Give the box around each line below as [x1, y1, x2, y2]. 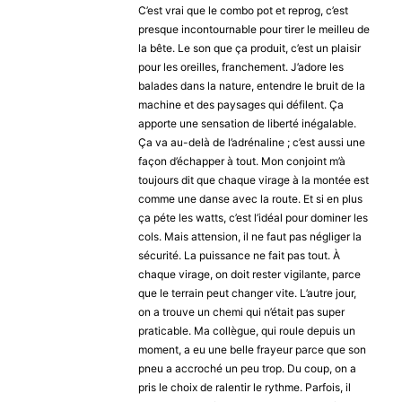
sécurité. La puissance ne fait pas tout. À [137, 248, 340, 262]
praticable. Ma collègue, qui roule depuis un [137, 323, 355, 337]
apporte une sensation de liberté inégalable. [137, 116, 356, 130]
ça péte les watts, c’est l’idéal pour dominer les [137, 210, 368, 224]
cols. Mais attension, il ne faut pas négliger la [137, 229, 362, 243]
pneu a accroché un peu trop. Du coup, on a [137, 361, 356, 375]
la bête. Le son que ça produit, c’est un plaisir [137, 40, 361, 55]
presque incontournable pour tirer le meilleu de [137, 22, 370, 36]
